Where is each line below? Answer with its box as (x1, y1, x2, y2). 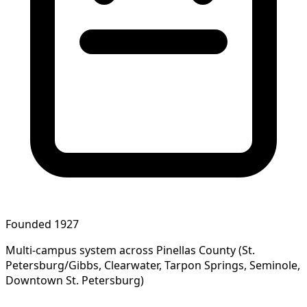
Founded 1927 (5, 216, 79, 232)
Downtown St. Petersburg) (5, 272, 144, 288)
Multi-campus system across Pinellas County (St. (5, 242, 255, 258)
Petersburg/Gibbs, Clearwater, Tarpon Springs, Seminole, (5, 257, 300, 273)
